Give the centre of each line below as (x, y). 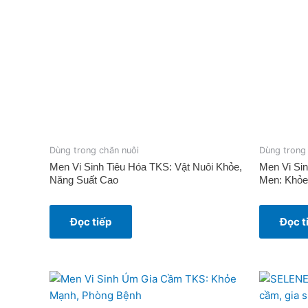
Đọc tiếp (91, 222)
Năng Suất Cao (84, 180)
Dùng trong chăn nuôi (94, 150)
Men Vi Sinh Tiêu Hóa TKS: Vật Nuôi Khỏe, (146, 167)
